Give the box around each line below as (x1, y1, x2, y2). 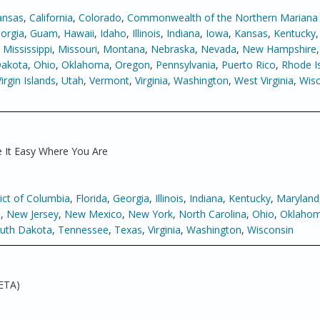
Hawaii (64, 26, 94, 40)
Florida (76, 191, 107, 205)
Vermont (89, 74, 129, 87)
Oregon (115, 58, 150, 71)
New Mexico (64, 207, 122, 221)
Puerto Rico (221, 58, 276, 71)
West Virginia (234, 74, 294, 87)
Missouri (58, 42, 97, 56)
